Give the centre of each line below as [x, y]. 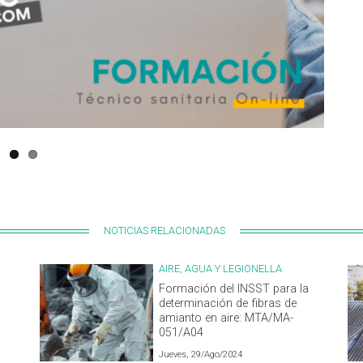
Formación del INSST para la [234, 289]
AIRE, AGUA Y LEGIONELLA [220, 269]
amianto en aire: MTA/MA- [226, 318]
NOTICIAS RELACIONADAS [164, 230]
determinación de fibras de [228, 304]
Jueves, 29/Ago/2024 [201, 355]
